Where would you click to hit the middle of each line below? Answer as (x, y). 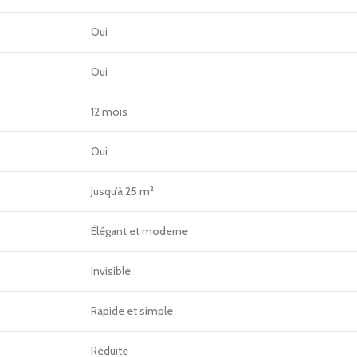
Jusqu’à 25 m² (122, 191)
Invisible (111, 271)
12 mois (109, 112)
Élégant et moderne (139, 231)
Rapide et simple (132, 311)
